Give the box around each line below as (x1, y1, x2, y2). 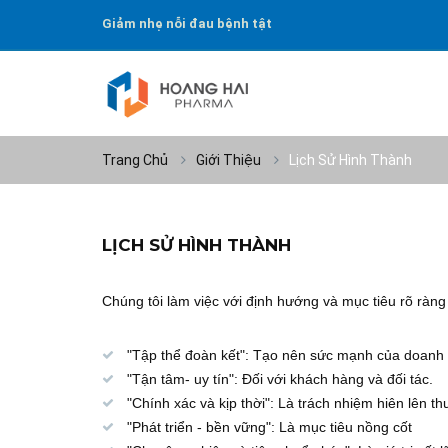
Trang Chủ (102, 152, 168, 168)
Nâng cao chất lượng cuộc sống (102, 41, 306, 56)
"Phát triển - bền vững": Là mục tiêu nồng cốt (127, 419, 412, 435)
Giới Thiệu (196, 152, 261, 168)
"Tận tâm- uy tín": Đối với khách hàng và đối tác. (127, 371, 433, 387)
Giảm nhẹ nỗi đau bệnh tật (102, 16, 272, 31)
